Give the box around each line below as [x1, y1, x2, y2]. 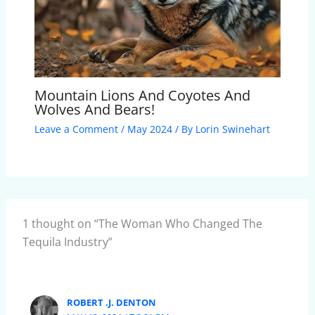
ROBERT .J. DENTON [67, 296, 157, 309]
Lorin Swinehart [195, 122, 270, 136]
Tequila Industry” [22, 234, 113, 250]
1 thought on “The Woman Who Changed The [22, 216, 263, 232]
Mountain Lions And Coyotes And [34, 85, 250, 105]
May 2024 [127, 122, 172, 136]
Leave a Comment [34, 122, 118, 136]
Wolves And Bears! [34, 99, 155, 119]
